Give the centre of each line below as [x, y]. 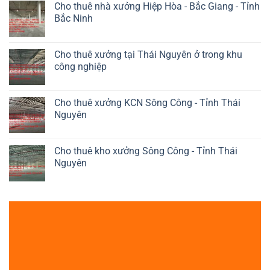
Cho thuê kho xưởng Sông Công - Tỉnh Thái [146, 151]
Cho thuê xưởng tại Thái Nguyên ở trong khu [148, 55]
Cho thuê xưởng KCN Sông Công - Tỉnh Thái [147, 103]
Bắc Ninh [74, 19]
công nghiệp [80, 67]
